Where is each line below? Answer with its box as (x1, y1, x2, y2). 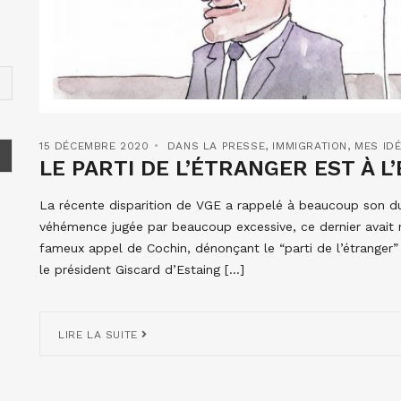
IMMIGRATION (272, 139, 348, 152)
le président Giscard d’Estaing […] (39, 261, 244, 277)
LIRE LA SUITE (58, 328, 142, 341)
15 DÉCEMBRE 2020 (39, 139, 149, 152)
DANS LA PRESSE (166, 139, 266, 152)
